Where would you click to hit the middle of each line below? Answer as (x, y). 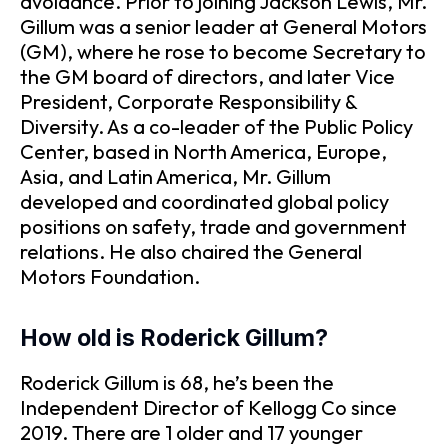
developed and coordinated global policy (204, 202)
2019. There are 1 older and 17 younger (191, 432)
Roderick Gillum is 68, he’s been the (177, 382)
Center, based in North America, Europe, (203, 152)
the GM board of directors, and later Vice (207, 77)
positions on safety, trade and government (213, 227)
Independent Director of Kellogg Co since (208, 407)
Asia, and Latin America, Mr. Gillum (175, 177)
